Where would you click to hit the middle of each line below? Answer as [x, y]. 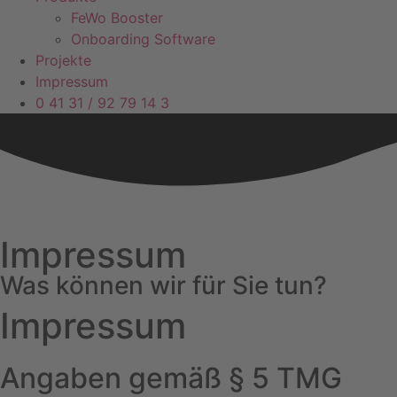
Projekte [63, 60]
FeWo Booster [117, 18]
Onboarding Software [143, 39]
